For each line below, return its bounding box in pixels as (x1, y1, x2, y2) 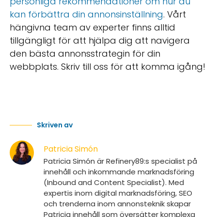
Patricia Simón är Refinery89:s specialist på (44, 156, 197, 167)
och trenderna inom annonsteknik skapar (44, 199, 191, 209)
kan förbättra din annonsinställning (10, 8, 163, 20)
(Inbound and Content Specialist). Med (44, 177, 184, 188)
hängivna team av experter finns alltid (10, 21, 175, 33)
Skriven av (37, 120, 73, 130)
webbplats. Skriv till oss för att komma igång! (10, 60, 205, 73)
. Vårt (163, 8, 186, 20)
